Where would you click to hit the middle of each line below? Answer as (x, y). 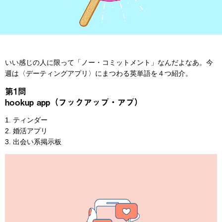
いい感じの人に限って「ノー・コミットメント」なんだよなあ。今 (109, 62)
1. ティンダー (26, 120)
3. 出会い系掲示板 (33, 141)
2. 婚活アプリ (26, 131)
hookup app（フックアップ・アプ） (74, 102)
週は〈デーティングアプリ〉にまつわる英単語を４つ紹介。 (99, 73)
